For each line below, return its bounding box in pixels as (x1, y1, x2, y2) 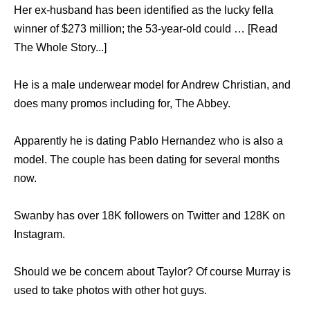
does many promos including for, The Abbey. (14, 97, 230, 109)
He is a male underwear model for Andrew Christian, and (14, 78, 291, 91)
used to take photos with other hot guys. (14, 284, 207, 296)
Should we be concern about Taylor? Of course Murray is (14, 265, 291, 277)
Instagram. (14, 228, 65, 240)
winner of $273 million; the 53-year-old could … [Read (14, 22, 277, 35)
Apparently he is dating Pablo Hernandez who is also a (14, 134, 283, 147)
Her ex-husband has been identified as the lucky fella (14, 3, 273, 16)
